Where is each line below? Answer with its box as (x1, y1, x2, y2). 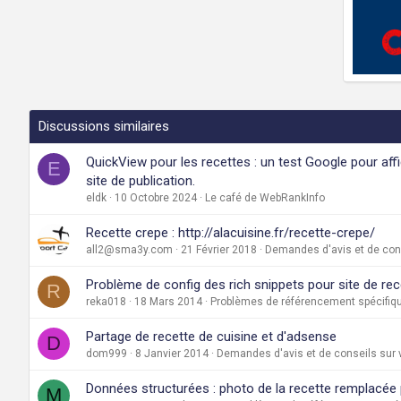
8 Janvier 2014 (135, 346, 209, 360)
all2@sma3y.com (86, 243, 173, 256)
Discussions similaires (38, 117, 169, 134)
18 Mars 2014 (134, 294, 202, 308)
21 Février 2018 (181, 243, 257, 256)
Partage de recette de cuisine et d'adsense (86, 328, 337, 345)
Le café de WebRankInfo (205, 191, 325, 204)
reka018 (86, 294, 126, 308)
